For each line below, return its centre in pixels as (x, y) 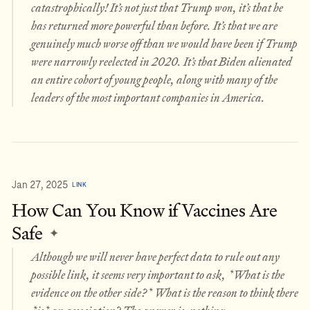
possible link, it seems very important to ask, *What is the (157, 274)
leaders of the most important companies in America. (148, 98)
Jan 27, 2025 (40, 185)
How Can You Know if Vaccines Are (145, 210)
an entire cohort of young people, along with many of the (154, 80)
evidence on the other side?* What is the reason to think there (164, 292)
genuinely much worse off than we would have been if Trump (164, 44)
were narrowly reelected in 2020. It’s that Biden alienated (161, 62)
